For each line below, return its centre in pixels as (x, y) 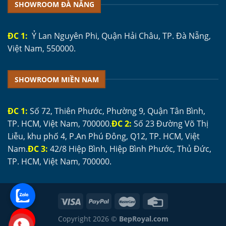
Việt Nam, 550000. (42, 49)
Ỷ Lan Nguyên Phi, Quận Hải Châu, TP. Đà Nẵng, (119, 36)
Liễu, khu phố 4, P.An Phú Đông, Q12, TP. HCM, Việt (104, 136)
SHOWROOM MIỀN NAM (56, 79)
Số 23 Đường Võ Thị (170, 123)
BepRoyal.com (144, 219)
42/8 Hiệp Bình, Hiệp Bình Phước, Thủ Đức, (130, 149)
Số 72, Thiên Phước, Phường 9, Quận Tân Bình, (117, 111)
